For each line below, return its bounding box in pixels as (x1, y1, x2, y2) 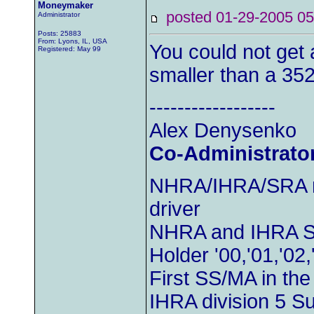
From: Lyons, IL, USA (38, 37, 107, 45)
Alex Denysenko (149, 119, 296, 142)
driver (149, 198, 200, 220)
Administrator (38, 11, 80, 18)
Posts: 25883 (38, 29, 81, 37)
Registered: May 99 (38, 45, 101, 53)
